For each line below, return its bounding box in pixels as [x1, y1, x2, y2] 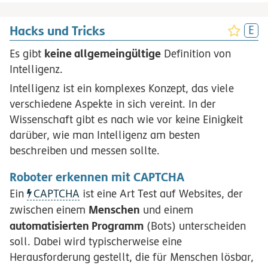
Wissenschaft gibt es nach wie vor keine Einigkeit [10, 113, 243, 126]
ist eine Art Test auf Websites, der [80, 187, 243, 200]
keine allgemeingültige [44, 47, 161, 60]
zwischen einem [10, 203, 89, 216]
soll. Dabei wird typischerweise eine [10, 234, 182, 248]
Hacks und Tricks [10, 23, 105, 38]
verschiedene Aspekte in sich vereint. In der [10, 98, 216, 111]
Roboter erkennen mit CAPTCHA [10, 169, 184, 184]
